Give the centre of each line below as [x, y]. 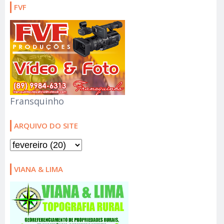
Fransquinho [37, 101]
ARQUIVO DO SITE [46, 126]
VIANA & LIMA [38, 169]
